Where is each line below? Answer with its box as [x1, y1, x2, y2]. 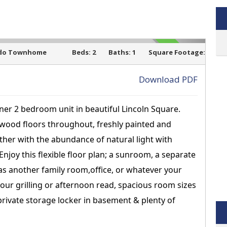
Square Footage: [148, 48, 205, 57]
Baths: [108, 48, 131, 57]
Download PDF [139, 73, 198, 85]
